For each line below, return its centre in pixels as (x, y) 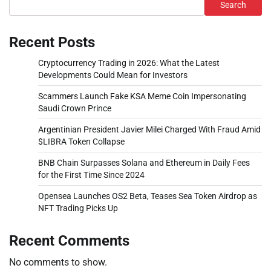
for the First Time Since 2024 (91, 175)
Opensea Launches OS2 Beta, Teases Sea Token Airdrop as (148, 196)
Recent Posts (52, 42)
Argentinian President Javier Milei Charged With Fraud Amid (149, 129)
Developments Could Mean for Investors (113, 75)
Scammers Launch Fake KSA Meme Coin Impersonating (142, 96)
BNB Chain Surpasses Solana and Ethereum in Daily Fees (144, 162)
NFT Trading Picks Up (78, 208)
